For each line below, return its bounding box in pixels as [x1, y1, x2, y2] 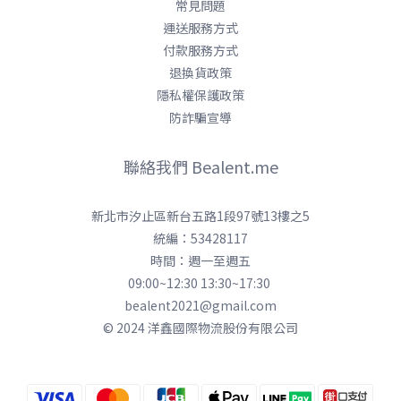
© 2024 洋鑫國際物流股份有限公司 [103, 318, 298, 337]
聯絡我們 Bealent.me [123, 154, 278, 178]
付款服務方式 [163, 40, 238, 59]
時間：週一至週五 [150, 251, 251, 269]
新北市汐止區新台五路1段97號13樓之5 [91, 206, 310, 225]
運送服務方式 [163, 18, 238, 37]
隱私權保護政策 [157, 85, 244, 104]
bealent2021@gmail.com [124, 295, 277, 314]
